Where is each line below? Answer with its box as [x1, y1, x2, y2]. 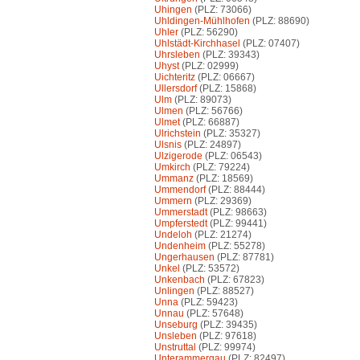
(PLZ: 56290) [178, 27, 238, 39]
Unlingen [154, 285, 194, 297]
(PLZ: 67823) [205, 274, 264, 286]
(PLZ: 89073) [172, 94, 231, 106]
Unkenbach [154, 274, 205, 286]
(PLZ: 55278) [206, 240, 265, 252]
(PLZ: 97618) [197, 330, 256, 342]
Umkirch [154, 162, 190, 174]
